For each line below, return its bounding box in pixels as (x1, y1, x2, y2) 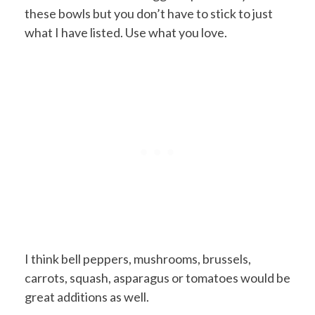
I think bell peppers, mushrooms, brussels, (25, 251, 251, 267)
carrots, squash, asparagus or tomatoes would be (25, 270, 290, 286)
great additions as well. (25, 289, 149, 305)
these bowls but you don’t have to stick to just (25, 6, 273, 22)
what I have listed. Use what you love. (25, 25, 227, 41)
